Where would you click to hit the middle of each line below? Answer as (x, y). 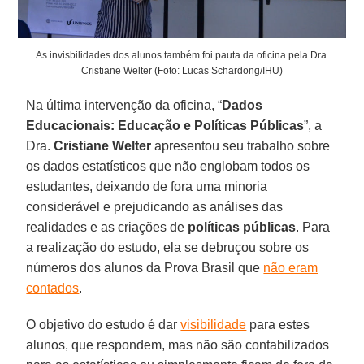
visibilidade (214, 325)
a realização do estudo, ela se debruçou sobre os (168, 248)
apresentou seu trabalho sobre (241, 146)
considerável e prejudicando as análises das (155, 207)
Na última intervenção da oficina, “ (124, 106)
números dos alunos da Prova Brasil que (145, 268)
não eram (291, 268)
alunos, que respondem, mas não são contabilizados (178, 345)
